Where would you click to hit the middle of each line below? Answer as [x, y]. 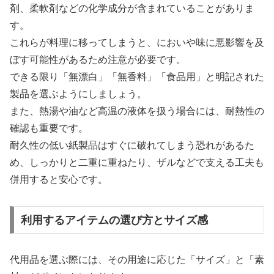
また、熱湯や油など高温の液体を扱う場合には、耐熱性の [137, 111]
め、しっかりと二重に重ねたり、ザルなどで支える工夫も [137, 162]
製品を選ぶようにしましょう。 [78, 94]
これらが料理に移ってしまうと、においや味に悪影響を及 [137, 42]
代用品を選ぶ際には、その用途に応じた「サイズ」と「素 [137, 260]
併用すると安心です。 [59, 179]
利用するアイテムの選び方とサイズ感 [114, 220]
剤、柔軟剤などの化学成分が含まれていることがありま [132, 8]
